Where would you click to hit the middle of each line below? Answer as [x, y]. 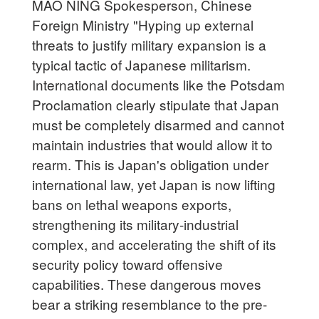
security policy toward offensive [128, 263]
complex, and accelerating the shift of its [155, 244]
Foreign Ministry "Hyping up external [143, 24]
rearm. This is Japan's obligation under [151, 164]
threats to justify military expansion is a [150, 44]
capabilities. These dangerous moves [147, 283]
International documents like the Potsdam [159, 84]
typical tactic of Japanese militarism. [142, 64]
